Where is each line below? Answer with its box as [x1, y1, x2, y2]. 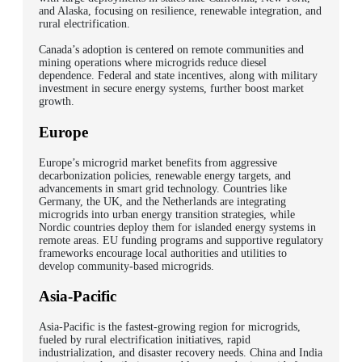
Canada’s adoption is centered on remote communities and [39, 44, 304, 57]
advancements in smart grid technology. [39, 182, 223, 195]
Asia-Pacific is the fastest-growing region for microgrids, [39, 321, 301, 334]
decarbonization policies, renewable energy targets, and [39, 169, 291, 182]
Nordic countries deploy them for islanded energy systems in [39, 221, 316, 234]
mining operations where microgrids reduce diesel [39, 57, 267, 69]
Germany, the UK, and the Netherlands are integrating [39, 195, 286, 208]
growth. [39, 95, 74, 108]
